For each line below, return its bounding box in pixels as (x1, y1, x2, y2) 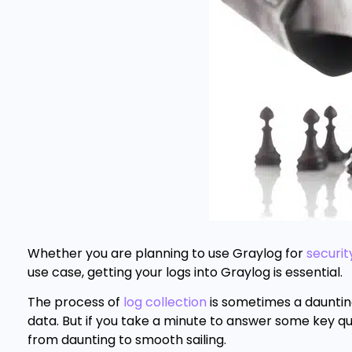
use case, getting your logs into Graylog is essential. (27, 263, 346, 281)
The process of (27, 293, 120, 312)
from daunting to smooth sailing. (27, 331, 229, 350)
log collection (123, 293, 207, 312)
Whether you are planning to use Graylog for (27, 244, 303, 262)
